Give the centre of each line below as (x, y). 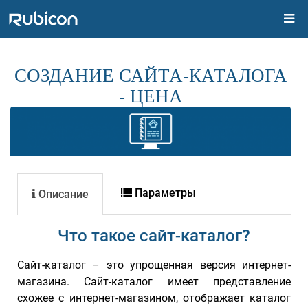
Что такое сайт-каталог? (154, 236)
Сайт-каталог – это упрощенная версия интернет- (154, 265)
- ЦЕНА (151, 96)
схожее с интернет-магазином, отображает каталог (154, 298)
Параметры (164, 193)
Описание (62, 195)
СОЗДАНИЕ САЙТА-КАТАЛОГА (151, 76)
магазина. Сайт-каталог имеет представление (154, 282)
